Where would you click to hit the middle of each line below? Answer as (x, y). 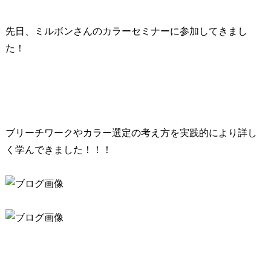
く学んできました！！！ (58, 150)
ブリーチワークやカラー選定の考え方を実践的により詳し (131, 133)
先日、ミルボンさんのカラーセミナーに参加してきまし (126, 31)
